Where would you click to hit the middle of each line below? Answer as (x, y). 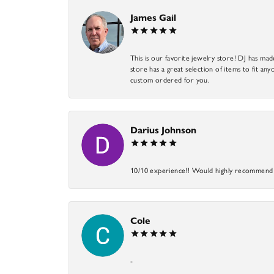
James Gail (153, 17)
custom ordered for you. (170, 80)
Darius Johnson (163, 130)
